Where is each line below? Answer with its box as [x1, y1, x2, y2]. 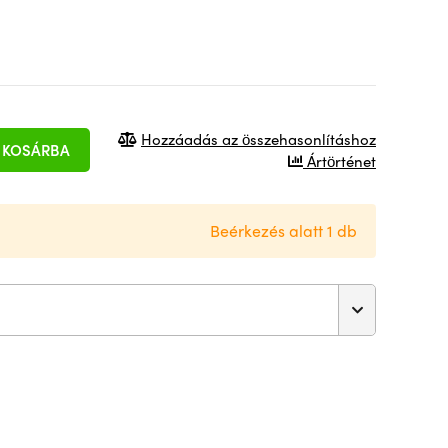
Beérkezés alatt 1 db [210, 219, 357, 242]
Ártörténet [303, 149, 376, 172]
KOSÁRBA [2, 138, 70, 161]
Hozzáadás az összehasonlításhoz [141, 127, 376, 150]
